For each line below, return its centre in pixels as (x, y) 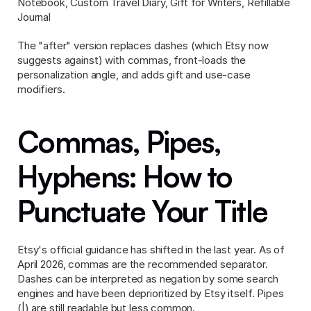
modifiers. (41, 89)
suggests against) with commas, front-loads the (132, 60)
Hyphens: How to (125, 176)
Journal (34, 17)
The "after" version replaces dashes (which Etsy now (143, 45)
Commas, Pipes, (119, 142)
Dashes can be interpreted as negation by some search (148, 279)
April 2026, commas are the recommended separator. (143, 264)
